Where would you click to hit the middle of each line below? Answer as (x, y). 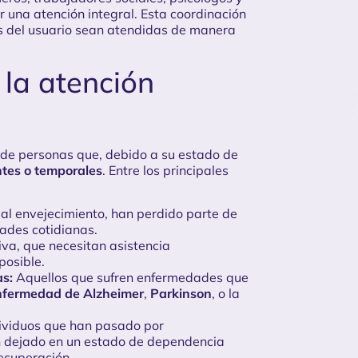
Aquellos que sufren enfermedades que (131, 278)
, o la (226, 294)
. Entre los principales (165, 170)
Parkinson (181, 294)
